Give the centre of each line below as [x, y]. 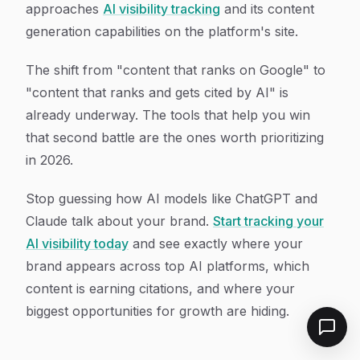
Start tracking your [268, 221]
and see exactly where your [216, 243]
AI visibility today [77, 243]
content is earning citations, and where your [160, 288]
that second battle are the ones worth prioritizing [175, 137]
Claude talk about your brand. [119, 221]
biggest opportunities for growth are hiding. [157, 311]
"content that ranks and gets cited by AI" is [157, 92]
